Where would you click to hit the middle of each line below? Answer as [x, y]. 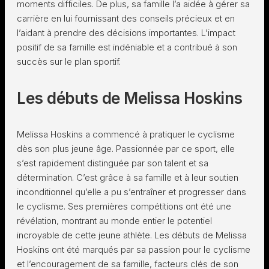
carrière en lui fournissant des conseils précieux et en [126, 18]
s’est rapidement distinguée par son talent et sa [113, 163]
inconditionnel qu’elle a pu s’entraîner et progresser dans [131, 192]
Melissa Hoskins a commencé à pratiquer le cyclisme [126, 134]
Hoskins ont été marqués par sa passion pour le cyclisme [134, 249]
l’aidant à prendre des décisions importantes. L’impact [126, 33]
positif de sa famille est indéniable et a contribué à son [127, 47]
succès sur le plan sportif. [69, 62]
